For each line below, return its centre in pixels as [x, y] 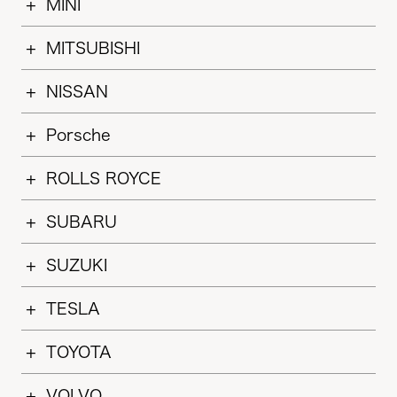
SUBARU [82, 222]
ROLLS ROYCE [104, 178]
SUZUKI [77, 265]
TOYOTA [79, 352]
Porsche [78, 135]
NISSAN [77, 91]
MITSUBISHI [93, 48]
